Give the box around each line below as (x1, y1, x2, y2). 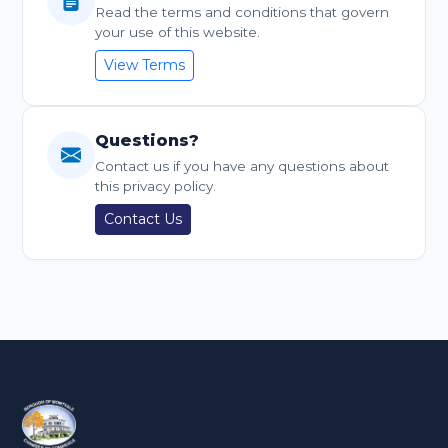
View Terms (104, 56, 185, 74)
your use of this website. (95, 24, 260, 40)
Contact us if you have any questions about (95, 158, 389, 174)
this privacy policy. (95, 178, 216, 194)
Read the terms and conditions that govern (95, 4, 389, 20)
